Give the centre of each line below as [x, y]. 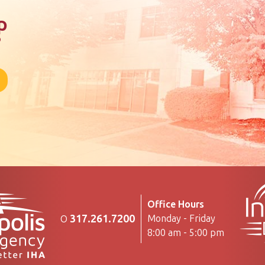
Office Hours [176, 204]
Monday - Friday [181, 219]
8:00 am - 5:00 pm [186, 233]
